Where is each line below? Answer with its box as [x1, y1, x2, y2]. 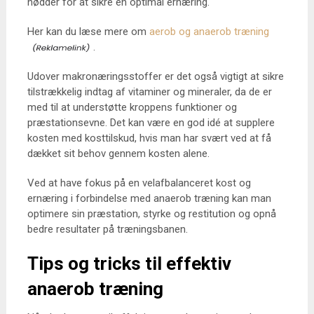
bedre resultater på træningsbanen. [27, 223, 188, 235]
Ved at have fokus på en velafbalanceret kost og [27, 177, 251, 189]
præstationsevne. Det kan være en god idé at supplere [27, 116, 275, 129]
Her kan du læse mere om [27, 25, 149, 38]
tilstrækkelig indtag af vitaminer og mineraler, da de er [27, 86, 272, 98]
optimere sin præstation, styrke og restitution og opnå [27, 207, 276, 220]
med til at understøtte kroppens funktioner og [27, 101, 237, 114]
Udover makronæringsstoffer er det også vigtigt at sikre [27, 70, 284, 83]
